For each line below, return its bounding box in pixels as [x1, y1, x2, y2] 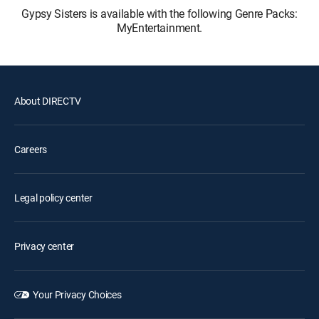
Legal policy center [14, 190, 93, 204]
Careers [14, 142, 48, 156]
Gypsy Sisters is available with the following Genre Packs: [21, 5, 298, 21]
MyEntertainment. [117, 19, 202, 36]
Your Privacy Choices [33, 287, 122, 301]
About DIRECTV [14, 93, 81, 108]
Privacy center [14, 239, 75, 253]
